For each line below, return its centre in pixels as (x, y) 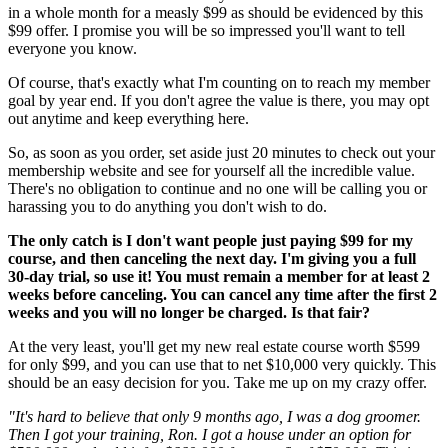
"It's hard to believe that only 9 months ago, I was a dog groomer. (214, 417)
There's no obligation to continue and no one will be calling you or (217, 189)
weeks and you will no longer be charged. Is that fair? (189, 313)
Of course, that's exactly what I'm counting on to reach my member (219, 83)
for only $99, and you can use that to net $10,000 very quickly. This (222, 365)
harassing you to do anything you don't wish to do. (167, 207)
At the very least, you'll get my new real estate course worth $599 (214, 347)
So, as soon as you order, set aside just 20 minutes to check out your (221, 153)
